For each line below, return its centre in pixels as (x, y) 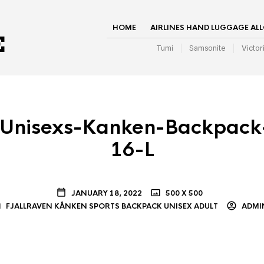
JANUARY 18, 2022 (106, 193)
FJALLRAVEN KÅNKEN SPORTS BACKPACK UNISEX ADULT (112, 206)
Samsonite (207, 48)
